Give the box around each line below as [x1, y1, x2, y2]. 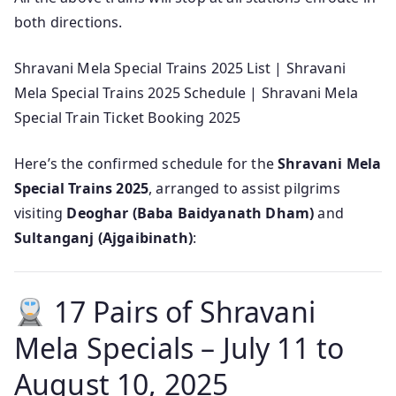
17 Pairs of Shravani [46, 293, 316, 331]
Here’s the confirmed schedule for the [14, 154, 278, 174]
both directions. [14, 12, 123, 33]
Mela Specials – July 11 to [14, 329, 345, 368]
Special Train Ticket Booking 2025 [14, 108, 241, 128]
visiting [14, 203, 67, 224]
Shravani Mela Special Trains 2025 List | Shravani [14, 58, 346, 79]
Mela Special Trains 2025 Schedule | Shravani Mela [14, 83, 358, 103]
